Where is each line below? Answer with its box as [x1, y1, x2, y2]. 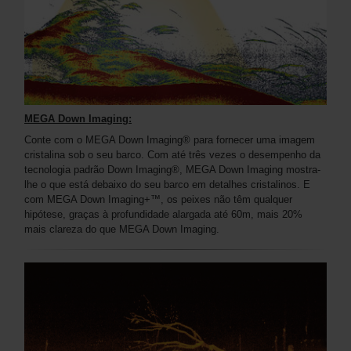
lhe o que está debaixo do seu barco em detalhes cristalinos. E [24, 178, 310, 190]
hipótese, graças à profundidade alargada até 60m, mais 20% [24, 208, 302, 220]
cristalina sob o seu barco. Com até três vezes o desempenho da [24, 148, 320, 161]
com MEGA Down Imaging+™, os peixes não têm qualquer [24, 193, 292, 205]
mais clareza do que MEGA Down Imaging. [24, 223, 219, 235]
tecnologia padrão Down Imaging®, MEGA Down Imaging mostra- [24, 163, 320, 175]
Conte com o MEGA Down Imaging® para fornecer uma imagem [24, 133, 315, 146]
